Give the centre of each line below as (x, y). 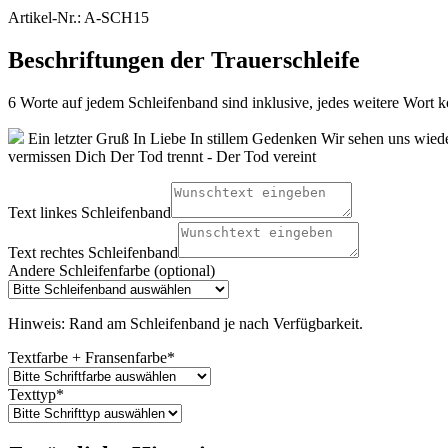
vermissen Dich (57, 156)
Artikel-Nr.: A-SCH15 (78, 17)
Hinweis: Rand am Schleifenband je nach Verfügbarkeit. (185, 323)
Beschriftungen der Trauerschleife (184, 59)
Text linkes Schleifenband (89, 212)
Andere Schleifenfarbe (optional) (111, 270)
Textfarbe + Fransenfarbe (87, 357)
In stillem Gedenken (253, 138)
